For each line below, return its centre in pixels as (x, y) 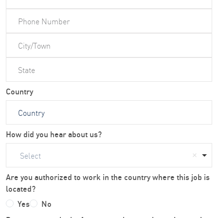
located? (21, 188)
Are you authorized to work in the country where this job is (108, 176)
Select (30, 155)
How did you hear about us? (54, 134)
